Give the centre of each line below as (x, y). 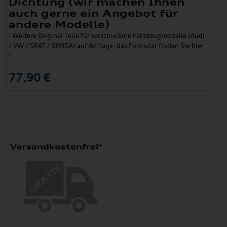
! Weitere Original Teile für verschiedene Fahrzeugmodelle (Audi (106, 35)
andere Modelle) (59, 24)
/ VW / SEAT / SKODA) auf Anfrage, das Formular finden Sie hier (106, 46)
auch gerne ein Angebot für (93, 13)
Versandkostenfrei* (56, 147)
